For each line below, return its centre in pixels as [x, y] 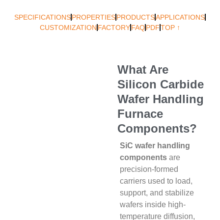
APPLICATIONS [180, 17]
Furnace [140, 113]
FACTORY [114, 27]
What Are [143, 69]
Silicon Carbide [160, 84]
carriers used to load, [156, 181]
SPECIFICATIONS [42, 17]
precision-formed [149, 169]
